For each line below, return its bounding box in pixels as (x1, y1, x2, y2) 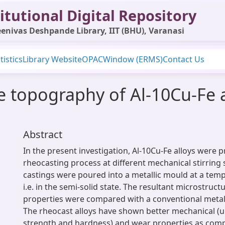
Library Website (23, 54, 82, 65)
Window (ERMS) (103, 54, 163, 65)
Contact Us (163, 54, 204, 65)
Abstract (23, 128, 62, 141)
